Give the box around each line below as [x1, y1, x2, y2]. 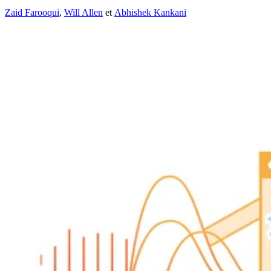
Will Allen [64, 7, 103, 18]
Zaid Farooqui [5, 7, 59, 18]
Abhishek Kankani [114, 7, 186, 18]
